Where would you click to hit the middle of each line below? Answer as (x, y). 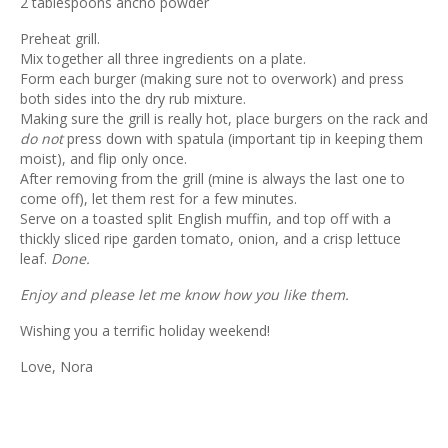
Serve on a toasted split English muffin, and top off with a (205, 219)
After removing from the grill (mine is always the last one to (212, 179)
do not (41, 139)
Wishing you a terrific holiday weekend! (145, 331)
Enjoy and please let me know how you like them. (184, 295)
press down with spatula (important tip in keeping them (243, 139)
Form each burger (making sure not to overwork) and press (212, 79)
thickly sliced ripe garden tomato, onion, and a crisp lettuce (210, 239)
